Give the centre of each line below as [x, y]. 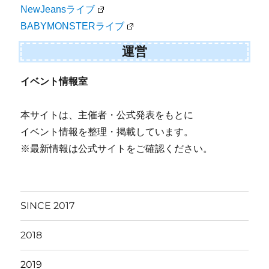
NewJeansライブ [58, 10]
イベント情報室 [54, 81]
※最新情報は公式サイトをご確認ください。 [117, 148]
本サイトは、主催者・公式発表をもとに [107, 115]
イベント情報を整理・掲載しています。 [107, 131]
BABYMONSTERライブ [73, 26]
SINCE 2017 [48, 206]
